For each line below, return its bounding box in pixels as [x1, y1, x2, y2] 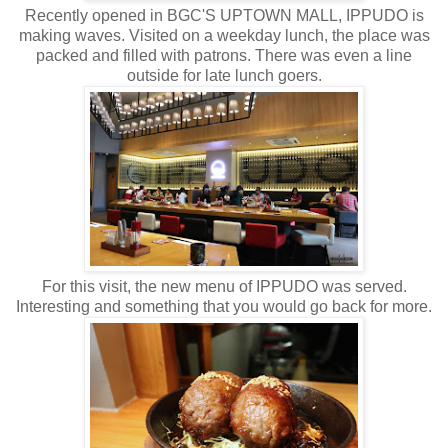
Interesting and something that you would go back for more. [16, 297, 432, 315]
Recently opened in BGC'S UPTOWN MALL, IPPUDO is [24, 6, 424, 24]
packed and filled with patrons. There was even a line [36, 46, 412, 64]
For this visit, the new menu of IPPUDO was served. [41, 277, 407, 295]
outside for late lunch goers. [126, 66, 322, 84]
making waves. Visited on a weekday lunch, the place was [18, 26, 430, 44]
